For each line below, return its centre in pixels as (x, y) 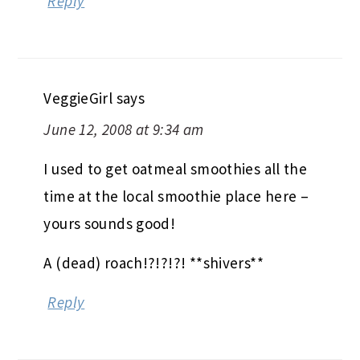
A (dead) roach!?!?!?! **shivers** (153, 263)
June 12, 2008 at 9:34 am (124, 130)
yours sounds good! (110, 224)
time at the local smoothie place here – (176, 196)
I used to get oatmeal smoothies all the (176, 169)
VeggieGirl (78, 98)
